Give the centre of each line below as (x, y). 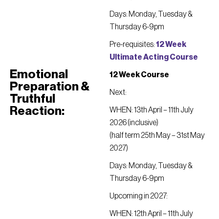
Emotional (39, 75)
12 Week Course (139, 75)
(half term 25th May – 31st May (157, 135)
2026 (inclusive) (134, 123)
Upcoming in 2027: (139, 196)
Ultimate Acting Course (154, 57)
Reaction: (37, 111)
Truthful (33, 99)
